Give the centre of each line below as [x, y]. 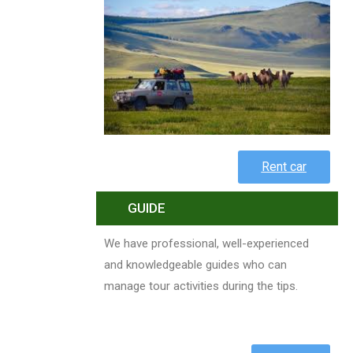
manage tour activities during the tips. [201, 286]
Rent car [284, 166]
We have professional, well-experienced [206, 243]
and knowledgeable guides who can [195, 264]
